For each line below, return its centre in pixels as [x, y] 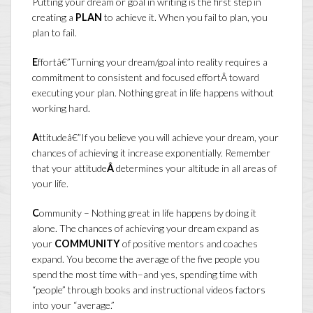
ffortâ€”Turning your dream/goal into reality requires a [153, 62]
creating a [54, 17]
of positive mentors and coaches [189, 244]
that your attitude [70, 168]
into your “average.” [73, 305]
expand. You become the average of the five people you [146, 259]
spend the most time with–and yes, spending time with [145, 275]
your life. [50, 184]
